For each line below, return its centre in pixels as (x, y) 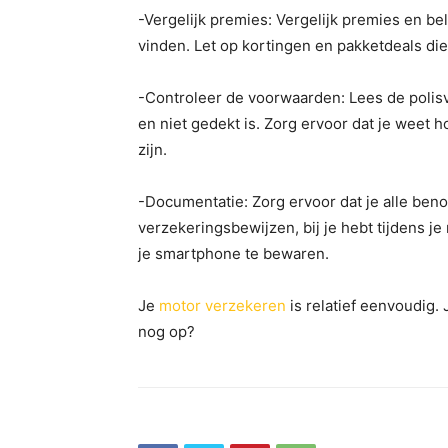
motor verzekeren (222, 305)
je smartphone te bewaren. (233, 253)
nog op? (166, 331)
